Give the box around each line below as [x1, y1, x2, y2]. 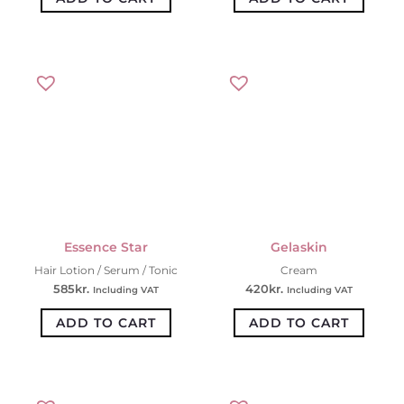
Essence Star [63, 239, 148, 256]
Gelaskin [270, 239, 327, 256]
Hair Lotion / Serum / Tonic [33, 262, 178, 277]
